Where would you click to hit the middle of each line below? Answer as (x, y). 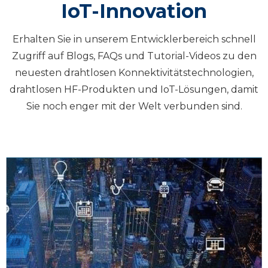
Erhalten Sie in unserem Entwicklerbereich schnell (134, 39)
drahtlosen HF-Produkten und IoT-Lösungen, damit (134, 89)
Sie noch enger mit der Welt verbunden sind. (134, 106)
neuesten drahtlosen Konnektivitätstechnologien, (134, 73)
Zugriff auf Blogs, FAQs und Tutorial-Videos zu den (134, 56)
